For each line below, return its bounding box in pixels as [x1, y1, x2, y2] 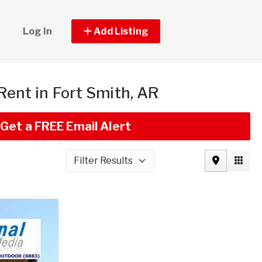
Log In [23, 25, 52, 37]
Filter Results [65, 161, 119, 171]
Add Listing [92, 25, 148, 37]
